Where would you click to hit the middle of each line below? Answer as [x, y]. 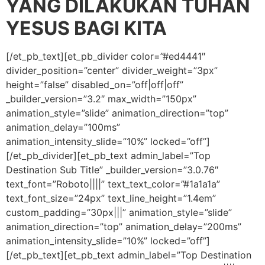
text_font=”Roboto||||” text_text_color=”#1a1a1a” [113, 184]
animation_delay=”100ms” [63, 127]
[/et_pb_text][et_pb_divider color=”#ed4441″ [106, 56]
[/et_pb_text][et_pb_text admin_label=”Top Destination [129, 255]
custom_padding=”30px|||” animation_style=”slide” [119, 213]
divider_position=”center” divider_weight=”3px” [112, 71]
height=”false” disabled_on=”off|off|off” [95, 85]
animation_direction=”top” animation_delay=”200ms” [124, 227]
